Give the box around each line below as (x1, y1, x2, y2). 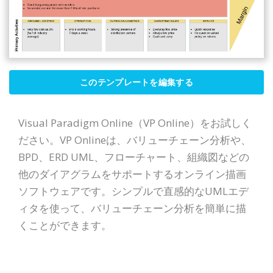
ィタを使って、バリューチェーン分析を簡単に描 (18, 201, 246, 216)
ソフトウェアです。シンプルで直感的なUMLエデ (18, 184, 249, 199)
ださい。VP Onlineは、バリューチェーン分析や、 (18, 133, 251, 147)
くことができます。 (18, 218, 112, 233)
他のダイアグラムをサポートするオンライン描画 (18, 167, 246, 182)
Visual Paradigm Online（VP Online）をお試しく (18, 116, 252, 130)
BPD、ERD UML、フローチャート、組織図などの (18, 150, 249, 165)
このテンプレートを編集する (80, 76, 193, 88)
